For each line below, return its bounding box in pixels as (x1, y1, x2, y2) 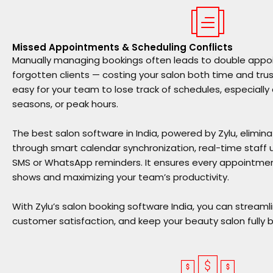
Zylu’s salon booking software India (35, 199, 193, 213)
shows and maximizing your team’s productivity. (12, 170, 229, 183)
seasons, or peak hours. (12, 97, 118, 110)
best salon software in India (32, 126, 157, 140)
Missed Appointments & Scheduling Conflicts (12, 40, 233, 54)
